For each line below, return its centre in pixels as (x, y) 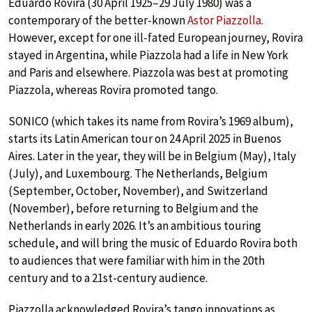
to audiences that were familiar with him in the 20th (136, 260)
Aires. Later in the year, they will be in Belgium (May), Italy (152, 156)
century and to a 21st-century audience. (108, 278)
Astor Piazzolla (224, 20)
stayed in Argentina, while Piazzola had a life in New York (148, 55)
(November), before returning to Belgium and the (133, 208)
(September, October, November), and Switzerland (138, 190)
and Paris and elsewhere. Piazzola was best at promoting (148, 72)
